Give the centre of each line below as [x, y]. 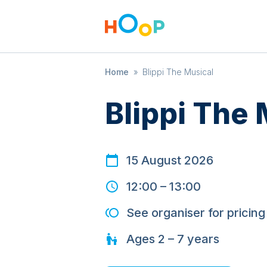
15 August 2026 [170, 160]
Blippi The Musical [178, 72]
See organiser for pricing [196, 213]
